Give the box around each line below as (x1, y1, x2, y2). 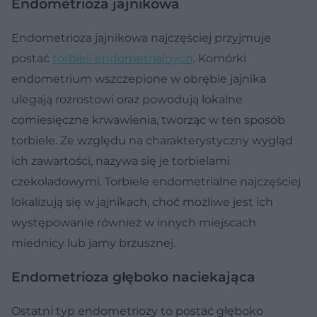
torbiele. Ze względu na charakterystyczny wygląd (11, 134, 293, 148)
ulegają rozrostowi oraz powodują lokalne (11, 93, 243, 107)
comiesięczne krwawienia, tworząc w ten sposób (11, 113, 285, 127)
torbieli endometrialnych (52, 52, 193, 66)
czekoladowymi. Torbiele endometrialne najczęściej (11, 175, 301, 189)
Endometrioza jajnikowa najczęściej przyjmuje (11, 31, 271, 45)
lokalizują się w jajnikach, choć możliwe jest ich (11, 195, 273, 209)
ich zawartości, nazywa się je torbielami (11, 154, 230, 168)
